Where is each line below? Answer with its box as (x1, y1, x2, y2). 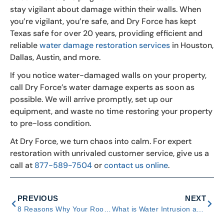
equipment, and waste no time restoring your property (10, 106, 212, 117)
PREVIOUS (17, 194, 58, 203)
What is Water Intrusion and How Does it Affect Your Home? (196, 205, 204, 213)
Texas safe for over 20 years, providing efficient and (10, 28, 202, 39)
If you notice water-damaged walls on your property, (10, 70, 206, 81)
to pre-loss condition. (10, 118, 93, 129)
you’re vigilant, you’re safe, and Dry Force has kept (10, 16, 196, 27)
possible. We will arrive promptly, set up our (10, 94, 172, 105)
